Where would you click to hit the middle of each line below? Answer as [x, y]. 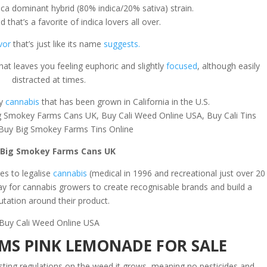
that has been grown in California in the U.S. [124, 102]
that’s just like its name [57, 44]
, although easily [229, 66]
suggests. [122, 44]
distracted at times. [49, 80]
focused [182, 66]
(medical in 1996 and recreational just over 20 [176, 173]
